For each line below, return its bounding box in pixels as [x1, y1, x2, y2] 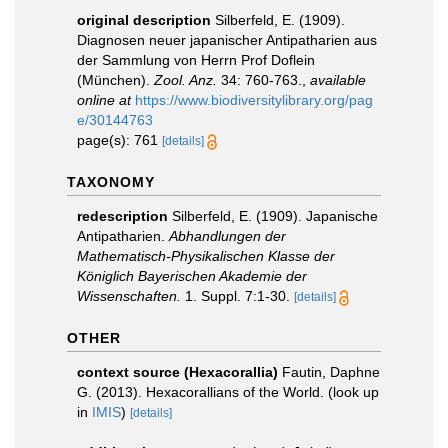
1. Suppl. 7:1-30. [181, 288, 290, 304]
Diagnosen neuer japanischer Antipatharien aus [77, 32, 377, 48]
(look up [328, 384, 379, 400]
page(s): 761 [77, 132, 162, 148]
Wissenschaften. [77, 288, 181, 304]
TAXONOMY [67, 174, 155, 190]
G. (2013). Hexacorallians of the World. [77, 384, 328, 400]
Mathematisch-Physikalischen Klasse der [77, 248, 335, 264]
